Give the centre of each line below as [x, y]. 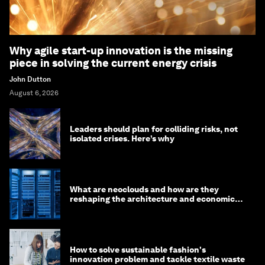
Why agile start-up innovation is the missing [121, 51]
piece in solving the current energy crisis [113, 63]
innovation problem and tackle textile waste [157, 259]
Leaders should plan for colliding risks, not [154, 129]
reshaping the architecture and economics [154, 199]
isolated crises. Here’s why [122, 138]
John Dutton [30, 79]
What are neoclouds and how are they [144, 189]
